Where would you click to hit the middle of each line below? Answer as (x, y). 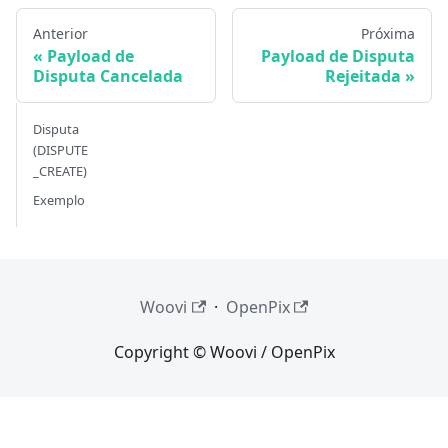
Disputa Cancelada (108, 75)
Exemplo (59, 199)
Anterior (60, 33)
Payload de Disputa (338, 55)
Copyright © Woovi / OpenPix (224, 352)
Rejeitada (363, 75)
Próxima (388, 33)
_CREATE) (60, 170)
